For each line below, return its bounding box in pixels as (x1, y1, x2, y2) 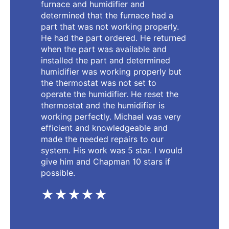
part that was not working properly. (41, 21, 179, 32)
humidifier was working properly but (41, 66, 181, 77)
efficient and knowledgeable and (41, 122, 168, 133)
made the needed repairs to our (41, 133, 164, 144)
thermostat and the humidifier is (41, 100, 165, 110)
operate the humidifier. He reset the (41, 88, 178, 99)
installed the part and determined (41, 55, 170, 65)
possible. (41, 167, 75, 178)
